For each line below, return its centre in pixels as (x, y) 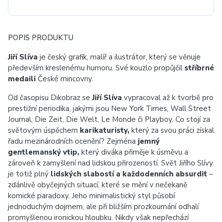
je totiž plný (29, 174)
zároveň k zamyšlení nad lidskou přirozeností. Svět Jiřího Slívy (111, 163)
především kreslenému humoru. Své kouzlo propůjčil (96, 68)
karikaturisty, (105, 130)
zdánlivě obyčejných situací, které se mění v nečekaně (98, 185)
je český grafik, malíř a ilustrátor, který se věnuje (119, 57)
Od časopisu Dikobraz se (50, 98)
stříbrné (199, 68)
